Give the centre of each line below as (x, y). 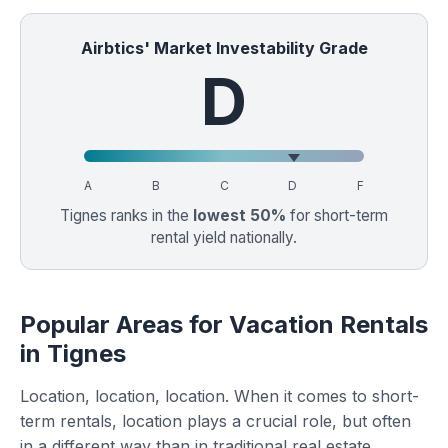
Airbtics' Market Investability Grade (224, 48)
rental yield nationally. (224, 237)
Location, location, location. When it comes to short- (219, 396)
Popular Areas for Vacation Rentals (224, 324)
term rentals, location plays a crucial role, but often (215, 421)
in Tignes (73, 353)
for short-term (337, 215)
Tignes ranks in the (126, 215)
